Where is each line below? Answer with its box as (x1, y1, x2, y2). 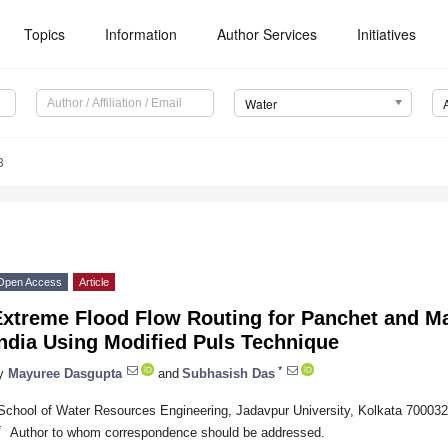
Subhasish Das (182, 365, 275, 381)
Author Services (217, 24, 318, 44)
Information (105, 24, 178, 44)
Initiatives (357, 24, 417, 44)
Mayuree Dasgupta (8, 365, 122, 381)
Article (79, 276, 109, 289)
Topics (24, 24, 66, 44)
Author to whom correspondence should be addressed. (9, 424, 325, 440)
